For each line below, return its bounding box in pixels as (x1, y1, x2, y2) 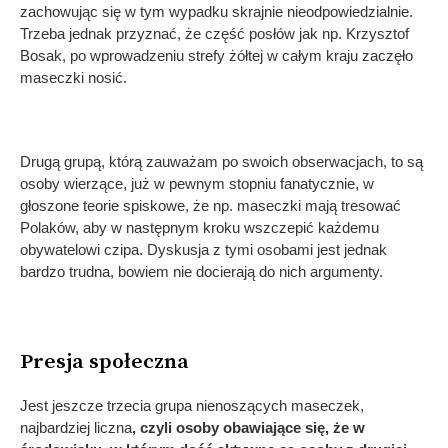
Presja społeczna (20, 348, 189, 375)
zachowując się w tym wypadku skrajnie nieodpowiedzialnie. (20, 2, 413, 20)
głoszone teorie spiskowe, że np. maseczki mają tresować (20, 196, 401, 214)
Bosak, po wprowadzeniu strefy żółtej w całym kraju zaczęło (20, 46, 413, 64)
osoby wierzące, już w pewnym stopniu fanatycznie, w (20, 174, 374, 192)
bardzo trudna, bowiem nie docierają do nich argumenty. (20, 262, 383, 280)
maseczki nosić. (20, 68, 127, 86)
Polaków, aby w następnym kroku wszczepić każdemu (20, 218, 379, 236)
